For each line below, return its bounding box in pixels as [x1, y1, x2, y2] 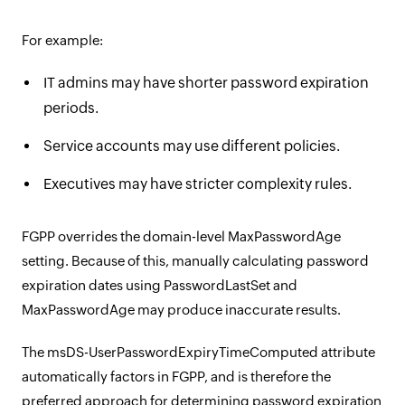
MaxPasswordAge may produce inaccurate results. [22, 302, 341, 317]
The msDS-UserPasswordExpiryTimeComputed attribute [22, 344, 375, 360]
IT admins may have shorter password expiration [43, 74, 369, 91]
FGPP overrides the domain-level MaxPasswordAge [22, 229, 341, 244]
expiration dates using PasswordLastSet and [22, 278, 297, 293]
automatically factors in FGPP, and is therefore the [22, 369, 331, 384]
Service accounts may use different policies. [43, 137, 340, 155]
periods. [43, 99, 99, 117]
